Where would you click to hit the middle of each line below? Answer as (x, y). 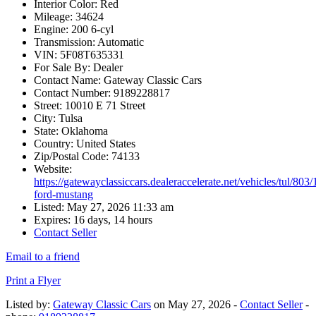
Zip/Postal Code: (71, 157)
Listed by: (29, 305)
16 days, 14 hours (113, 220)
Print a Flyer (33, 281)
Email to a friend (43, 257)
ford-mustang (63, 195)
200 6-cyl (91, 30)
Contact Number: (72, 93)
